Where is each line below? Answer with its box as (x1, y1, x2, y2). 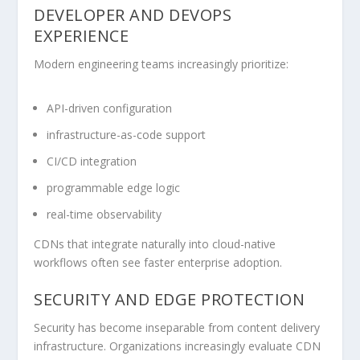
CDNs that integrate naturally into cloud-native (34, 235, 276, 252)
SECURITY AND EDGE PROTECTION (34, 288, 305, 311)
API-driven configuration (47, 100, 173, 117)
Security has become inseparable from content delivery (34, 320, 321, 336)
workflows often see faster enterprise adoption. (34, 254, 283, 270)
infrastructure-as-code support (47, 127, 207, 143)
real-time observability (47, 206, 162, 222)
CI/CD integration (47, 153, 137, 170)
